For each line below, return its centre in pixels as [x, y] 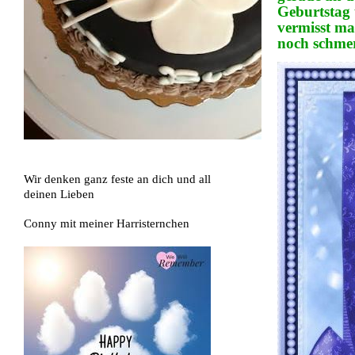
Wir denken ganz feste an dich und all [117, 179]
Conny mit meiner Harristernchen [107, 223]
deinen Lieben [59, 194]
